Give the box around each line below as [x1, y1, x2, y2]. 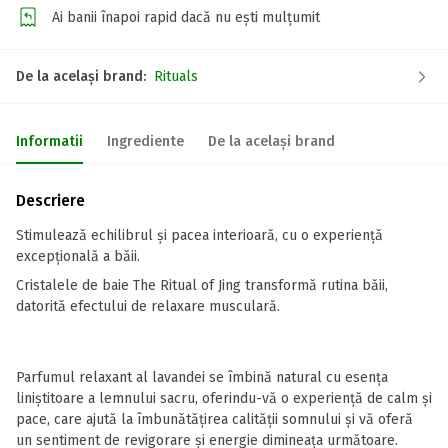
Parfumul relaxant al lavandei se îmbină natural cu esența [16, 369, 388, 386]
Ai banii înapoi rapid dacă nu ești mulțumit [52, 8, 320, 26]
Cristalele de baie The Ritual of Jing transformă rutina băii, [16, 277, 388, 294]
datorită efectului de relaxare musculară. [16, 298, 280, 315]
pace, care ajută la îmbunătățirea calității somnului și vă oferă [16, 411, 413, 428]
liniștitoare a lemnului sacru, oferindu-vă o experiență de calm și [16, 390, 432, 407]
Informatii [16, 133, 83, 150]
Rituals [154, 68, 198, 85]
